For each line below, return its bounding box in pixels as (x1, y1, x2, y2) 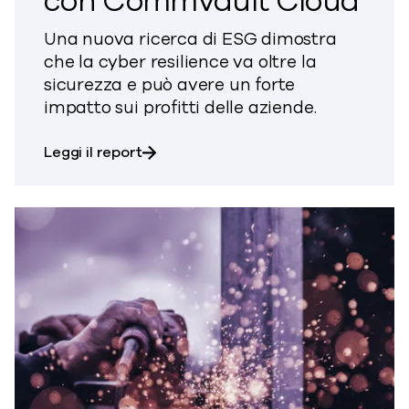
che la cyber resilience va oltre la (44, 50, 317, 75)
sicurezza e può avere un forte (44, 73, 296, 98)
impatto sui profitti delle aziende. (44, 96, 317, 121)
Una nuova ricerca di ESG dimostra (44, 27, 337, 52)
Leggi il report (44, 142, 142, 163)
